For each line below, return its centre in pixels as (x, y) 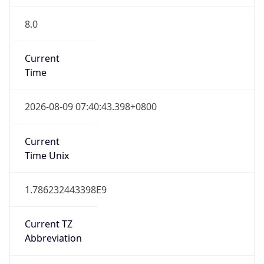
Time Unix (47, 155)
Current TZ (48, 224)
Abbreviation (53, 238)
